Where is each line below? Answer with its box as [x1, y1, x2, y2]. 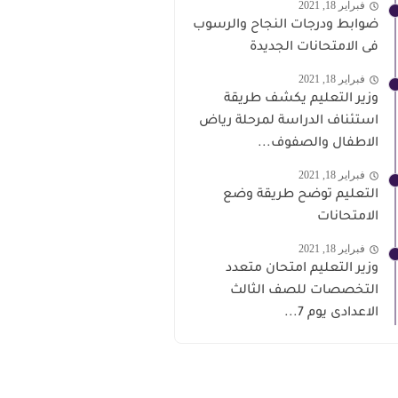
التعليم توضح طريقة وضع [223, 187, 378, 203]
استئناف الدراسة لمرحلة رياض [199, 114, 378, 129]
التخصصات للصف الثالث [230, 283, 378, 298]
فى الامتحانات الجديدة [250, 40, 378, 55]
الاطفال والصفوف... [258, 136, 378, 151]
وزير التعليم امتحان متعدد [226, 261, 378, 276]
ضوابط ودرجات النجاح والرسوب [193, 18, 378, 33]
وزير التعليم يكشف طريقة [224, 92, 378, 107]
